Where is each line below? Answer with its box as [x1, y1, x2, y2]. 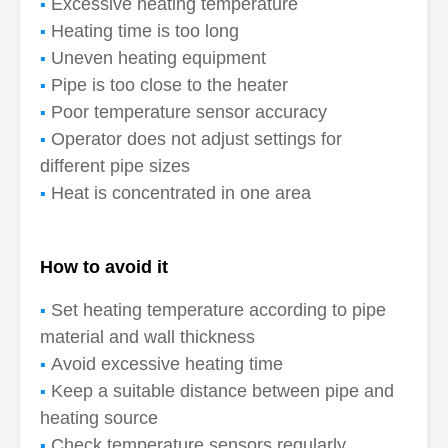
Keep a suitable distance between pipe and [51, 380, 394, 401]
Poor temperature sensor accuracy [51, 102, 327, 123]
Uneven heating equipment [51, 48, 266, 69]
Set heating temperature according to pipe [51, 299, 386, 320]
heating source [40, 407, 158, 428]
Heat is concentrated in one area [51, 183, 311, 204]
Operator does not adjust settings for [51, 129, 342, 150]
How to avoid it [40, 257, 168, 278]
